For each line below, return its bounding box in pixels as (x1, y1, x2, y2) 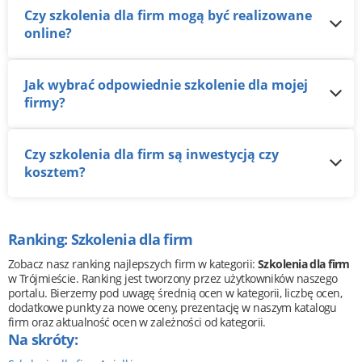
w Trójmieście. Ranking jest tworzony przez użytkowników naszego (8, 270, 338, 286)
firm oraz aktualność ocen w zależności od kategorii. (8, 314, 266, 330)
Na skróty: (8, 329, 78, 349)
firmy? (24, 93, 65, 112)
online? (24, 23, 72, 42)
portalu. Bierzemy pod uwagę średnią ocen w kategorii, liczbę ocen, (8, 284, 343, 301)
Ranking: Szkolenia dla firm (8, 229, 193, 249)
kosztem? (24, 162, 86, 181)
